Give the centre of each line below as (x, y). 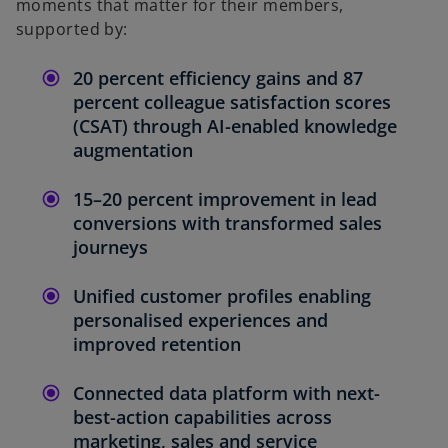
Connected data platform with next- (226, 392)
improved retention (157, 343)
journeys (110, 246)
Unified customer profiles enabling (222, 295)
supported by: (72, 28)
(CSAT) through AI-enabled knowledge (235, 125)
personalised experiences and (200, 319)
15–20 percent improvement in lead (225, 198)
